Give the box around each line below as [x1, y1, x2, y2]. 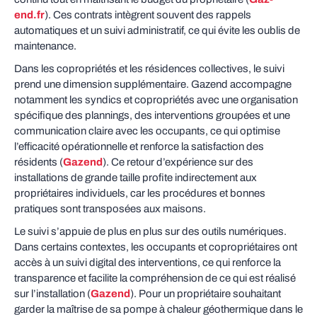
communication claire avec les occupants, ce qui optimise [14, 125, 280, 137]
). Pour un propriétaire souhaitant [130, 288, 281, 299]
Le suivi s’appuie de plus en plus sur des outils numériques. [14, 226, 287, 237]
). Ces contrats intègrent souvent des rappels [45, 9, 251, 21]
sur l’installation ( [14, 288, 91, 299]
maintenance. [14, 40, 76, 52]
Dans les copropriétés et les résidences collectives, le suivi [14, 63, 284, 74]
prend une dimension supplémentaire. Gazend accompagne [14, 79, 292, 90]
